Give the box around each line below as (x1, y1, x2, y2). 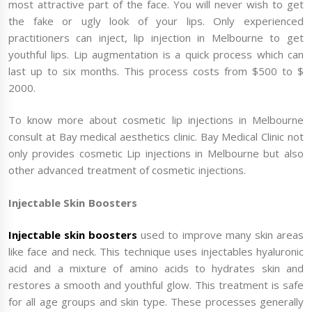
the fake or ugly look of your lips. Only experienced (8, 13, 304, 28)
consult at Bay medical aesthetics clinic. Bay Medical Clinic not (8, 130, 304, 144)
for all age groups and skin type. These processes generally (8, 295, 304, 309)
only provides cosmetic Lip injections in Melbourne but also (8, 146, 304, 161)
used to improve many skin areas (137, 228, 304, 242)
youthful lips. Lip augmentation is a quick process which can (8, 47, 304, 61)
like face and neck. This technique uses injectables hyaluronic (8, 244, 304, 259)
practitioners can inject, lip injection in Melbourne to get (8, 30, 304, 45)
